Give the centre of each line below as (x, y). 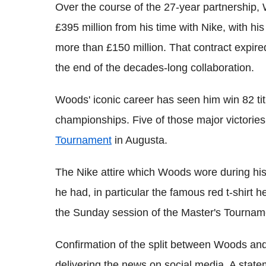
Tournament (83, 140)
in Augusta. (140, 140)
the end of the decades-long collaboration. (155, 67)
